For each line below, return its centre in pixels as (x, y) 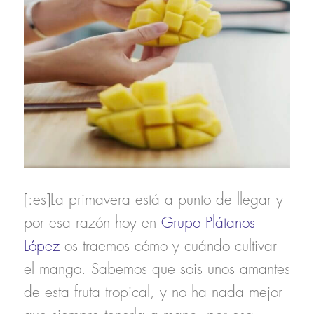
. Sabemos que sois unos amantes (185, 270)
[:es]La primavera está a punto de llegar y (153, 200)
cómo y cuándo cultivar (205, 247)
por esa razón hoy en (90, 224)
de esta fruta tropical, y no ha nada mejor (153, 293)
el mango (52, 270)
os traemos (97, 247)
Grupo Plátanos (205, 224)
